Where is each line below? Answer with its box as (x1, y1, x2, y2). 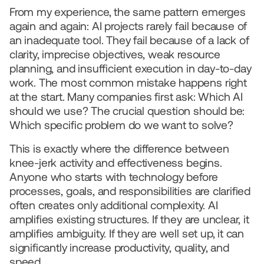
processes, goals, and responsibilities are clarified (9, 184, 251, 197)
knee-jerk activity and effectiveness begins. (9, 156, 222, 169)
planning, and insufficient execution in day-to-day (9, 62, 252, 75)
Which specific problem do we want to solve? (9, 118, 233, 131)
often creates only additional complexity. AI (9, 199, 218, 212)
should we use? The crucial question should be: (9, 104, 245, 117)
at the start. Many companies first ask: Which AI (9, 90, 243, 103)
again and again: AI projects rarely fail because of (9, 19, 247, 32)
